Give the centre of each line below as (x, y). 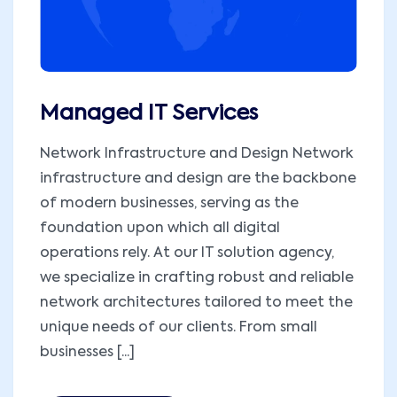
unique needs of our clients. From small (179, 327)
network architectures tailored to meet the (196, 303)
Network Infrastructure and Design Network (197, 154)
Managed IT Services (149, 113)
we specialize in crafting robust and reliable (197, 278)
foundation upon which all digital (160, 228)
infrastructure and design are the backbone (198, 179)
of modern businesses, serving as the (169, 203)
